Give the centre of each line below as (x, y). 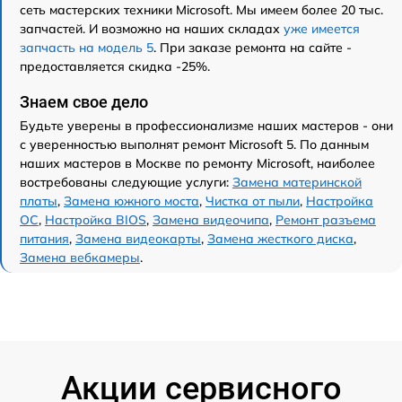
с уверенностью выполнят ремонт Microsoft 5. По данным (194, 145)
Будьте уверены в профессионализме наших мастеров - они (206, 126)
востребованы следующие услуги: (126, 183)
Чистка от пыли (253, 201)
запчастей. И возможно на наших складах (152, 29)
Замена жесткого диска (280, 239)
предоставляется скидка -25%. (115, 67)
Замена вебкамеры (80, 258)
